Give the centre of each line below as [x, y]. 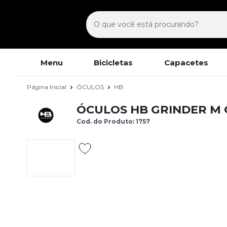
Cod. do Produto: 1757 [113, 121]
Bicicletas [113, 62]
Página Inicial [47, 87]
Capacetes [186, 62]
